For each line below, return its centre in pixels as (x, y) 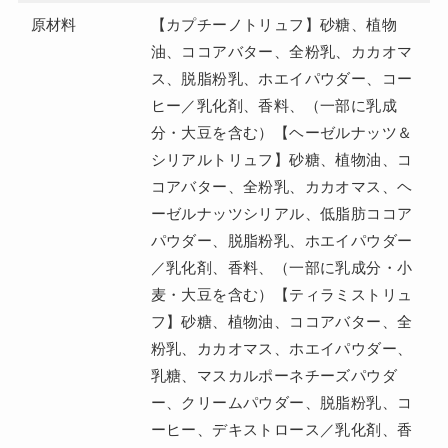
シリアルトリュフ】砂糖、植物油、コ (281, 160)
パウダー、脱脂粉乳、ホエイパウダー (281, 241)
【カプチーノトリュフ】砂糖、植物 (274, 25)
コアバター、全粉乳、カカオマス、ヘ (281, 187)
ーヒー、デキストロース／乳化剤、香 (281, 430)
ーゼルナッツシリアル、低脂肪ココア (281, 214)
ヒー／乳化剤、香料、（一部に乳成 (274, 106)
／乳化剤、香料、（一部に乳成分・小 (281, 268)
